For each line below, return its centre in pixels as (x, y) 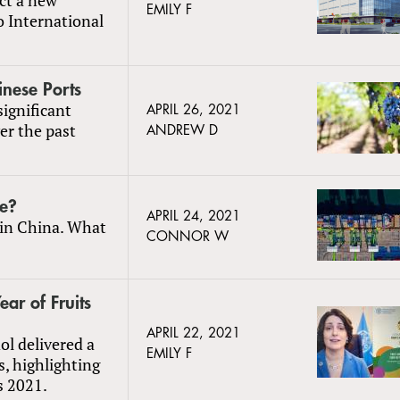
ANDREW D (182, 130)
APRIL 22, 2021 (193, 333)
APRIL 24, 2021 (193, 216)
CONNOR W (187, 237)
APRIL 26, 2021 (193, 110)
